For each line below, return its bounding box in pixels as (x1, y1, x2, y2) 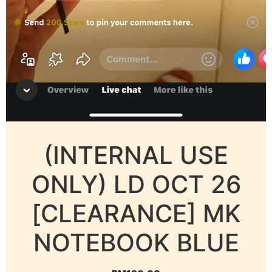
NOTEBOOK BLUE (33, 228, 239, 258)
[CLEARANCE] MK (31, 199, 241, 229)
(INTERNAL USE (44, 140, 228, 171)
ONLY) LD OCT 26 (31, 169, 241, 200)
